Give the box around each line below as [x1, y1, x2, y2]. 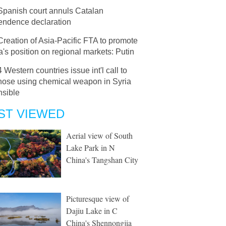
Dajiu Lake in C [66, 205, 118, 216]
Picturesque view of [66, 193, 129, 204]
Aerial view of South [66, 130, 133, 141]
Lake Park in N [66, 142, 115, 153]
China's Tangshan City [66, 154, 138, 165]
